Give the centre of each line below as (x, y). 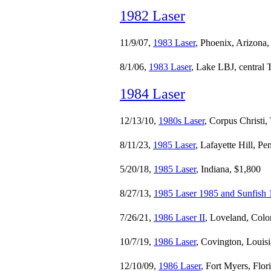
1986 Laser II (179, 217)
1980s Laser (181, 121)
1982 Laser (152, 16)
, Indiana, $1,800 (228, 169)
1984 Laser (152, 94)
